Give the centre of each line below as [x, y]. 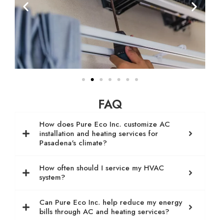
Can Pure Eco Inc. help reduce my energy [111, 202]
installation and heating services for [99, 133]
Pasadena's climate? [73, 143]
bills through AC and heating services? [104, 211]
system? [52, 177]
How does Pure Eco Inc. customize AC [105, 124]
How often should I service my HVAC [102, 168]
